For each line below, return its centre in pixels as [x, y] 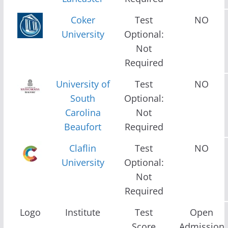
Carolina [83, 112]
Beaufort [83, 126]
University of [83, 84]
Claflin [83, 148]
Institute [83, 212]
